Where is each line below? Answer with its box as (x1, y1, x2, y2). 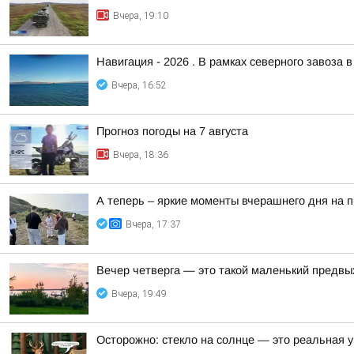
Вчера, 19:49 (111, 288, 167, 299)
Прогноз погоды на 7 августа (96, 125, 248, 137)
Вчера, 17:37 (126, 219, 181, 230)
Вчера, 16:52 (111, 80, 167, 91)
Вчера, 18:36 (113, 149, 168, 160)
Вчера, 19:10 (113, 10, 168, 21)
